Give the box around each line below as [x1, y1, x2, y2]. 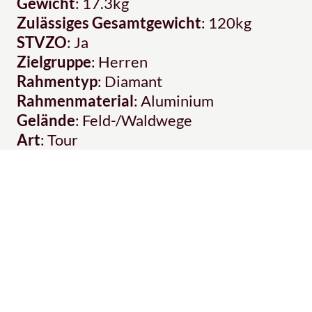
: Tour [40, 130, 78, 150]
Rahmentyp [17, 72, 97, 91]
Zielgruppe [17, 52, 91, 72]
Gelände [17, 111, 75, 130]
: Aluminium [134, 91, 214, 111]
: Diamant [97, 72, 162, 91]
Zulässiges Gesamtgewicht [17, 13, 201, 33]
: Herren [91, 52, 148, 72]
